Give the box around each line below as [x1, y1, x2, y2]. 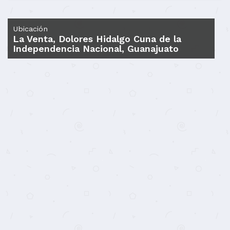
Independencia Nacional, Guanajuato [13, 43, 179, 54]
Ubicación [13, 25, 48, 33]
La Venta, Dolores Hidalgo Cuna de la [13, 33, 181, 44]
